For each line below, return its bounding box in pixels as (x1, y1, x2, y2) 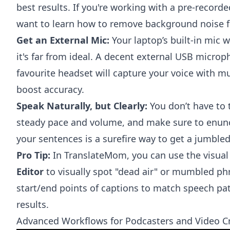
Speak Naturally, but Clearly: (16, 100, 147, 112)
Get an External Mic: (16, 34, 109, 46)
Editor (16, 165, 44, 178)
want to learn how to (16, 17, 110, 30)
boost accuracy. (16, 83, 84, 95)
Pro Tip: (16, 149, 50, 161)
